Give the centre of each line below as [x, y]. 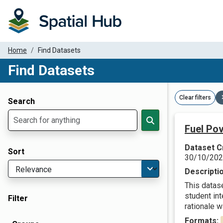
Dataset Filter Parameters [72, 90]
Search [21, 101]
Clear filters [195, 98]
